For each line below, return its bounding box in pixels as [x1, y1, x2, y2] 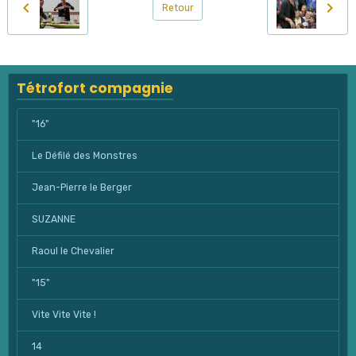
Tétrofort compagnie [17, 78, 173, 98]
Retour [161, 2, 194, 14]
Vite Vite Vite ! [31, 309, 96, 321]
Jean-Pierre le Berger [31, 182, 132, 194]
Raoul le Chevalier [31, 246, 114, 257]
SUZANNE [31, 214, 75, 226]
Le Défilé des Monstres [31, 150, 137, 162]
